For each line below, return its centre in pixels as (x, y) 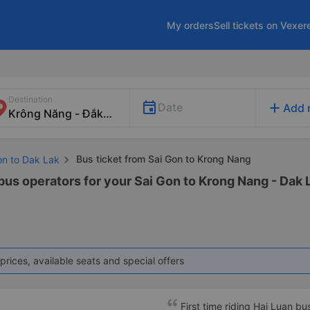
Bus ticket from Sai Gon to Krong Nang (162, 159)
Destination (30, 99)
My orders (190, 25)
